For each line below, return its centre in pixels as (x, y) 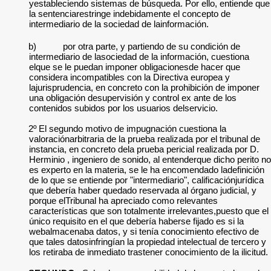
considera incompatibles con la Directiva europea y (129, 77)
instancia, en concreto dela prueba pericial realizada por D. (144, 149)
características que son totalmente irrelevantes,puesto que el (149, 211)
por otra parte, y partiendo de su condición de (152, 46)
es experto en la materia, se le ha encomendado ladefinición (147, 170)
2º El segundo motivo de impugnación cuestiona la (128, 129)
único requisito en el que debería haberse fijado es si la (136, 221)
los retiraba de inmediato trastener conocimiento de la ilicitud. (149, 252)
